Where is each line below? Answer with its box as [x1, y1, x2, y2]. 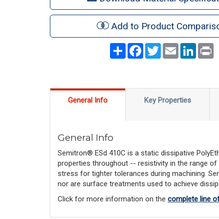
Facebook [143, 42, 175, 51]
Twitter [160, 42, 183, 51]
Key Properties [144, 95, 191, 105]
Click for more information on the [58, 195, 168, 203]
